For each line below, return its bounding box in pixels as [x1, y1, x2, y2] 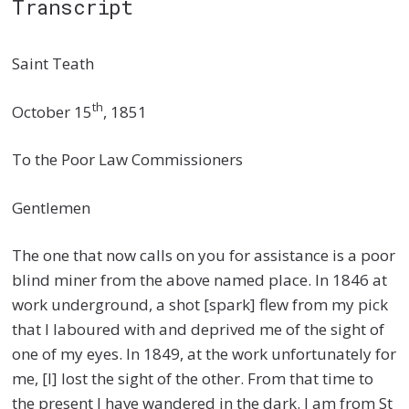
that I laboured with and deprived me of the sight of [12, 319, 385, 341]
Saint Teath [12, 53, 95, 75]
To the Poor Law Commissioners [12, 149, 244, 171]
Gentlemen [12, 196, 91, 218]
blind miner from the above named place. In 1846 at [12, 269, 388, 291]
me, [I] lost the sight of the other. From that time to [12, 368, 374, 390]
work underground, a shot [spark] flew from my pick [12, 294, 389, 316]
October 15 [12, 100, 93, 122]
